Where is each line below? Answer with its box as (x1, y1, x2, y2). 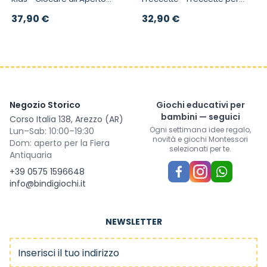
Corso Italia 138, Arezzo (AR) (10, 113, 123, 126)
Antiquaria (10, 149, 52, 162)
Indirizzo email (9, 237, 67, 250)
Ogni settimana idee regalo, (150, 125, 251, 135)
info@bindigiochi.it (10, 178, 86, 190)
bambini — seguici (160, 111, 240, 123)
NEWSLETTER (105, 216, 162, 228)
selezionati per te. (169, 144, 231, 154)
